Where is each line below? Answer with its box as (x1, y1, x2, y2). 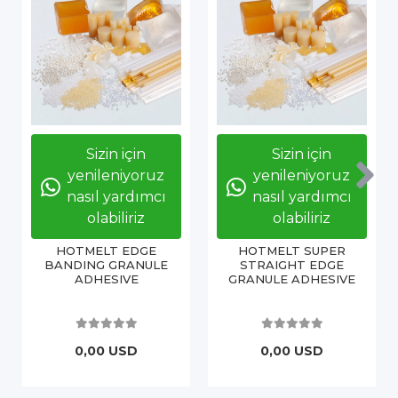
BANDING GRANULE (44, 258, 168, 273)
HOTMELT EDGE (56, 243, 156, 259)
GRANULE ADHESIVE (228, 272, 355, 287)
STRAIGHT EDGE (240, 258, 344, 273)
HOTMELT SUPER (238, 243, 346, 259)
